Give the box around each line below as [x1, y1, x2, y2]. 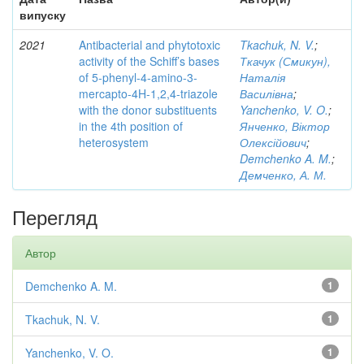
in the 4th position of [79, 118, 183, 134]
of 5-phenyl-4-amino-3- [79, 69, 197, 85]
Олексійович [240, 134, 306, 150]
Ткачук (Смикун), [240, 53, 331, 69]
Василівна [240, 85, 293, 102]
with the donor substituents [79, 102, 217, 118]
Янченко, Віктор [240, 118, 330, 134]
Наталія [240, 69, 285, 85]
